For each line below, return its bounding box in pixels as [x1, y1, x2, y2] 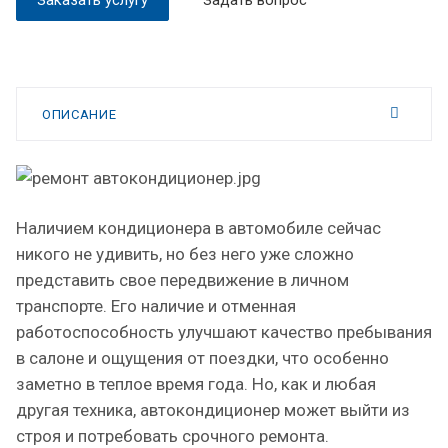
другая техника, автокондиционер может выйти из [16, 399, 410, 420]
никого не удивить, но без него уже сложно [16, 243, 354, 264]
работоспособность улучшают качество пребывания [16, 321, 432, 342]
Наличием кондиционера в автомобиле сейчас [16, 217, 381, 238]
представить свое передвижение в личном [16, 269, 349, 290]
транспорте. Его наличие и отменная [16, 295, 296, 316]
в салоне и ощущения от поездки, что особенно [16, 347, 389, 368]
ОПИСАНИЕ [42, 107, 117, 122]
